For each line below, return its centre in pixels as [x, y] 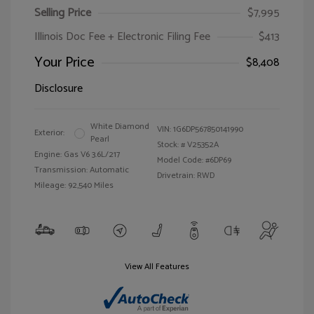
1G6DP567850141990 [208, 130]
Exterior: [49, 133]
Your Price [64, 63]
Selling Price [63, 13]
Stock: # [171, 145]
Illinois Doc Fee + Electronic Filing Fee [122, 37]
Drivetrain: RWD [186, 176]
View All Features [157, 267]
